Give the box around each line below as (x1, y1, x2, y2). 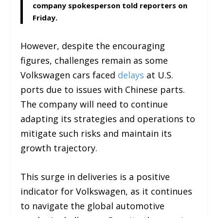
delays (118, 69, 145, 81)
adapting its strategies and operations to (20, 113, 196, 125)
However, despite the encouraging (20, 40, 165, 52)
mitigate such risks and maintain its (20, 127, 172, 140)
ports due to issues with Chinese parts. (20, 84, 185, 96)
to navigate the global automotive (20, 200, 165, 212)
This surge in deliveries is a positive (20, 171, 170, 183)
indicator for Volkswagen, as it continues (20, 185, 193, 198)
